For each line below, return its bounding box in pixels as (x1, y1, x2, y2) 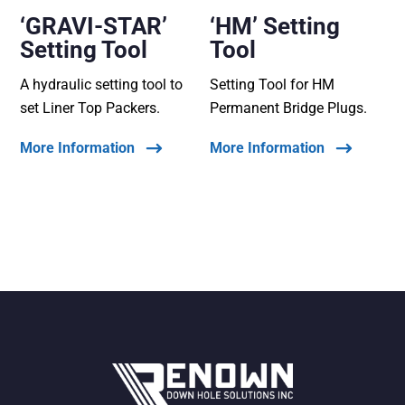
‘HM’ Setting (210, 12, 341, 40)
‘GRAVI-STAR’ (20, 12, 168, 40)
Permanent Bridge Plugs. (210, 99, 368, 117)
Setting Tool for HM (210, 75, 335, 93)
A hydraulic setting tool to (20, 75, 184, 93)
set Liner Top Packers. (20, 99, 161, 117)
